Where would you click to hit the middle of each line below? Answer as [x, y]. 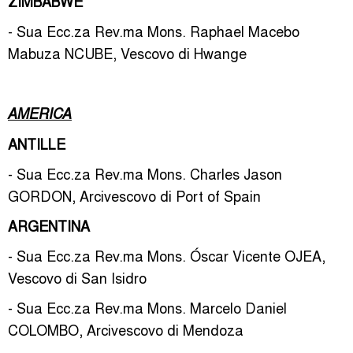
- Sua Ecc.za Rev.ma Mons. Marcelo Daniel [147, 307]
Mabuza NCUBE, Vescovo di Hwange [127, 53]
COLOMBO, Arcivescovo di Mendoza [126, 329]
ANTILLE [37, 143]
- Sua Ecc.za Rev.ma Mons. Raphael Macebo [154, 31]
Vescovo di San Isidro [77, 277]
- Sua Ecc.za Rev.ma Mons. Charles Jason [145, 173]
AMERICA [40, 113]
